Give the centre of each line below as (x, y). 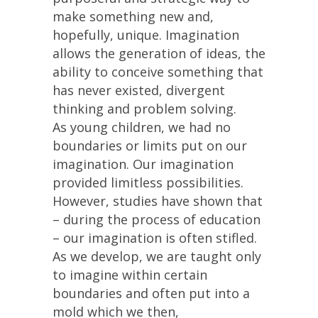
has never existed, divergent (139, 90)
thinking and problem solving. (144, 109)
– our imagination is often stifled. (155, 238)
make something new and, (133, 16)
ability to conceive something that (158, 72)
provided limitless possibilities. (148, 182)
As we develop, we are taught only (157, 256)
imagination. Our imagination (143, 164)
